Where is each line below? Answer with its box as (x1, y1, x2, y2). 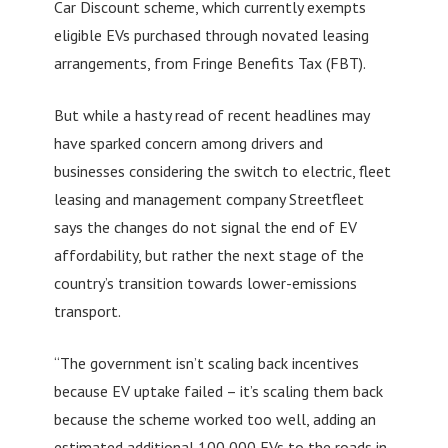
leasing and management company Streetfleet (53, 189, 364, 210)
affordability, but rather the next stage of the (53, 245, 364, 266)
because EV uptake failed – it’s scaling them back (53, 381, 383, 402)
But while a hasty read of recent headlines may (53, 105, 369, 126)
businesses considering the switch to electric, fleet (53, 161, 391, 182)
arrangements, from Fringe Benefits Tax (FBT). (53, 53, 366, 74)
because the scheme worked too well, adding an (53, 409, 376, 430)
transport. (53, 301, 121, 322)
